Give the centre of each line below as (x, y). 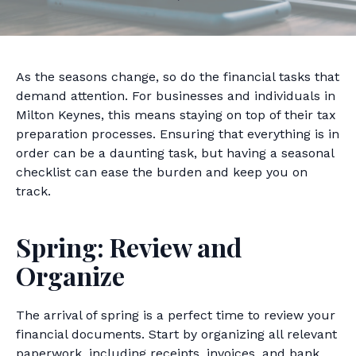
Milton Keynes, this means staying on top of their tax (176, 115)
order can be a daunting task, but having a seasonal (175, 153)
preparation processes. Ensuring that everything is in (178, 134)
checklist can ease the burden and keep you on (162, 172)
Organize (70, 275)
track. (33, 191)
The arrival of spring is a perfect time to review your (176, 315)
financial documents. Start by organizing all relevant (176, 334)
